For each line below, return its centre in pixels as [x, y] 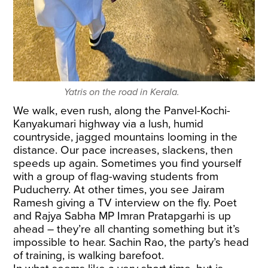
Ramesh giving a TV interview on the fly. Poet [125, 202]
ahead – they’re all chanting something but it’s [127, 229]
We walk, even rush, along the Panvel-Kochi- [122, 110]
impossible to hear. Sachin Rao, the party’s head [131, 242]
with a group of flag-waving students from [116, 176]
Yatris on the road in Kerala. [122, 92]
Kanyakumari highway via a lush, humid [109, 124]
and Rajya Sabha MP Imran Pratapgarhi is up [122, 216]
